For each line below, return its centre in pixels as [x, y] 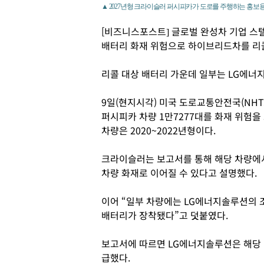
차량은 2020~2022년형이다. [160, 130]
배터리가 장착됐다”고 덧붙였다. [166, 215]
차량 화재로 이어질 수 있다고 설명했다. [179, 173]
